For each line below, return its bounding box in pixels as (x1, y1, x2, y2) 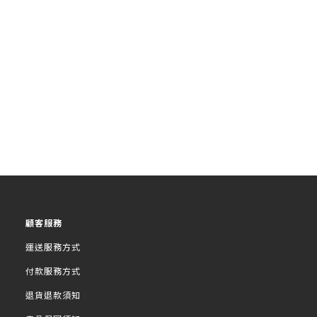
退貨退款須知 (25, 289, 81, 301)
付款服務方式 (25, 265, 81, 277)
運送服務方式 (25, 241, 81, 253)
